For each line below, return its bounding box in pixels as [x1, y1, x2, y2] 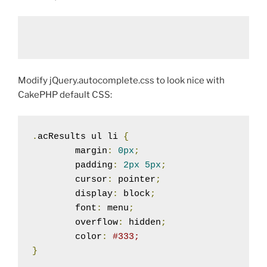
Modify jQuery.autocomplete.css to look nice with [18, 75, 225, 86]
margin [75, 145, 107, 156]
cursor [75, 174, 107, 185]
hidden [123, 217, 161, 228]
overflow [75, 217, 118, 228]
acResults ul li [38, 131, 123, 142]
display [75, 188, 113, 199]
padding [75, 160, 113, 170]
